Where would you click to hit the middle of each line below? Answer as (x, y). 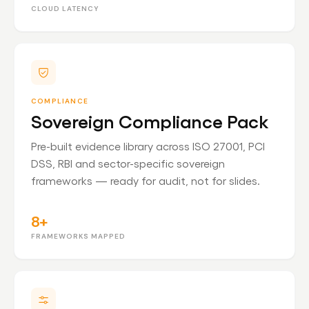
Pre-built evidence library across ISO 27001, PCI (148, 146)
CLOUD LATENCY (65, 9)
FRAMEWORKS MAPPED (78, 236)
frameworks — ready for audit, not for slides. (146, 180)
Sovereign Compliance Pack (150, 121)
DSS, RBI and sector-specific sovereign (128, 163)
